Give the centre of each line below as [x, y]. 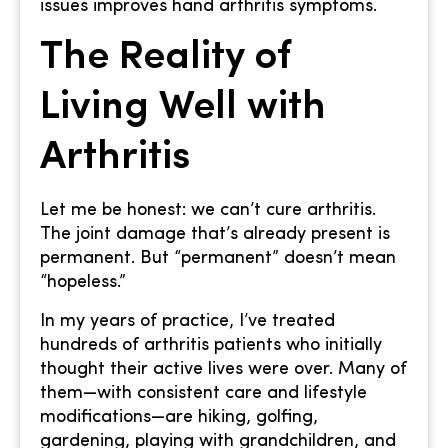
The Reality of [165, 58]
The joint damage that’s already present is [215, 235]
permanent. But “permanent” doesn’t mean [218, 259]
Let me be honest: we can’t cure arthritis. [208, 211]
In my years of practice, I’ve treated [187, 321]
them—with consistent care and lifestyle [203, 393]
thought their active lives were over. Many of [223, 369]
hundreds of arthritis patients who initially [211, 345]
